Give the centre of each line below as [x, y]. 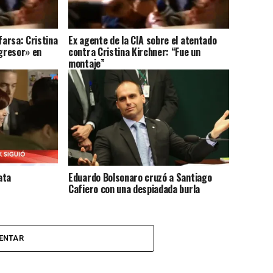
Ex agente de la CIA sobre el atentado [143, 40]
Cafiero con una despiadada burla [134, 189]
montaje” [87, 63]
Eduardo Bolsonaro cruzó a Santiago [140, 177]
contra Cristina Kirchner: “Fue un [134, 51]
